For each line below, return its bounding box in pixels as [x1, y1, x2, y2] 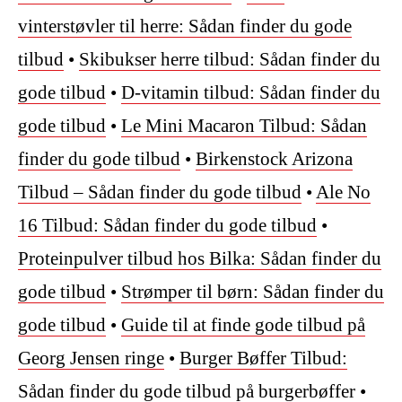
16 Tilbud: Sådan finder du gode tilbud [18, 214, 317, 237]
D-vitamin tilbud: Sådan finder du [121, 82, 380, 104]
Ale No [316, 181, 371, 204]
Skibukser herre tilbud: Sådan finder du [79, 48, 380, 71]
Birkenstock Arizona [196, 148, 353, 170]
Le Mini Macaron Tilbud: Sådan [121, 115, 367, 137]
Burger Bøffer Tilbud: [179, 347, 347, 370]
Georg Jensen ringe [18, 347, 164, 370]
